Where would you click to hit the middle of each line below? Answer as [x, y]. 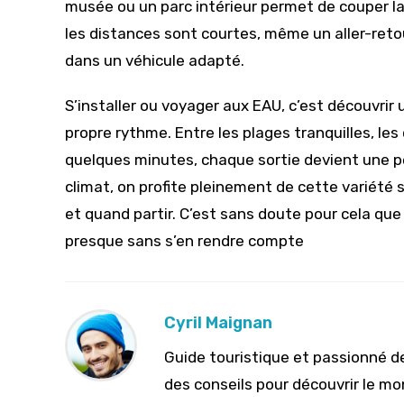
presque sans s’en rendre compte [184, 241]
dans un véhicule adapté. [155, 61]
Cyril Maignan [218, 323]
